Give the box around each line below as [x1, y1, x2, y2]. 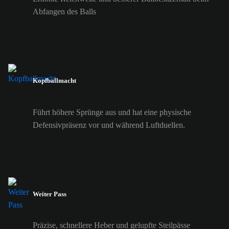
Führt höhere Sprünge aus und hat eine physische [33, 107, 191, 117]
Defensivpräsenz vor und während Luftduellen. [33, 120, 185, 129]
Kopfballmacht [33, 77, 76, 85]
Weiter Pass [33, 190, 66, 198]
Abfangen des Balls [33, 7, 96, 16]
